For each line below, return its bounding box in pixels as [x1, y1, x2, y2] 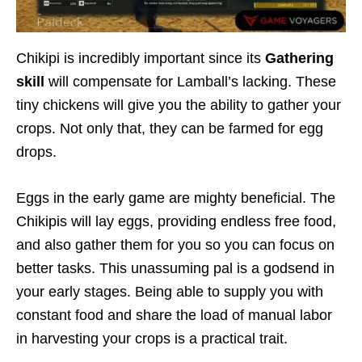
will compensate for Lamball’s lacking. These [48, 74, 336, 90]
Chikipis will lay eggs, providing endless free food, [16, 213, 336, 230]
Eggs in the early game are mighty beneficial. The [16, 190, 335, 207]
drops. [16, 144, 57, 161]
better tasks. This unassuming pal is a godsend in [16, 260, 335, 277]
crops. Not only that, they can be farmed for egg [16, 120, 323, 137]
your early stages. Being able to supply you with [16, 284, 323, 301]
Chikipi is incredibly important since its [16, 50, 265, 67]
